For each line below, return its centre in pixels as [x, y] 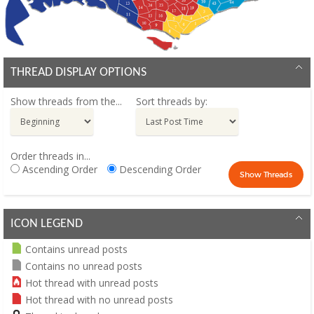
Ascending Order [59, 169]
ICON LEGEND [47, 224]
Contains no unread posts [84, 266]
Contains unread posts [76, 249]
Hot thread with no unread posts [99, 299]
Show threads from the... [66, 101]
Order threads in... [50, 156]
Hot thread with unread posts [92, 282]
